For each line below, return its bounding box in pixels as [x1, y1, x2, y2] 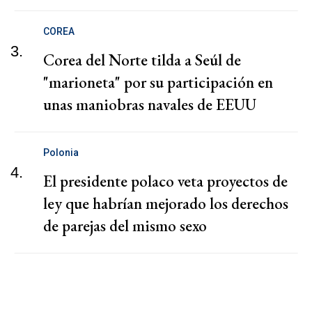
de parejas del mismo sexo [43, 215, 207, 237]
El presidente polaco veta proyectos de [43, 171, 288, 192]
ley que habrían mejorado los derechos [43, 193, 288, 214]
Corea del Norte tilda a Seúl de [43, 49, 241, 71]
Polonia [43, 147, 79, 159]
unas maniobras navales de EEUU [43, 94, 256, 116]
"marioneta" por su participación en [43, 72, 273, 93]
